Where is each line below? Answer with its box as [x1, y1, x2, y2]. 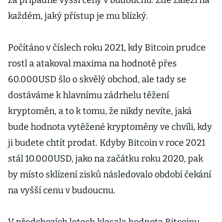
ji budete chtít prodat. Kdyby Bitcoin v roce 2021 [8, 137, 205, 148]
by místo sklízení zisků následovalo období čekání [8, 169, 211, 180]
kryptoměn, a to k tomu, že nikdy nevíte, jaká [8, 106, 192, 116]
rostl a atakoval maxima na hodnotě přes [8, 58, 177, 69]
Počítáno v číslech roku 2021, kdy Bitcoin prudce [8, 42, 206, 53]
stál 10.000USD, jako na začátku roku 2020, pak [8, 153, 203, 164]
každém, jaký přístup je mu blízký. [8, 10, 148, 21]
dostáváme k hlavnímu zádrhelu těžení [8, 90, 169, 101]
